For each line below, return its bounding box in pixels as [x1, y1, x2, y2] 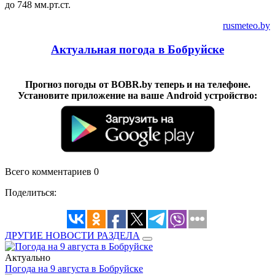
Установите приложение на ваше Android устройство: [18, 90, 257, 101]
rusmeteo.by [223, 20, 270, 31]
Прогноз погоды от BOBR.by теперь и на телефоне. [25, 79, 250, 90]
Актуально [5, 252, 50, 263]
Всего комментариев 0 [5, 166, 99, 177]
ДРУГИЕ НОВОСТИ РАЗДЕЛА [5, 230, 140, 241]
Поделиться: [5, 187, 56, 198]
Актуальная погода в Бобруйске [51, 42, 224, 56]
